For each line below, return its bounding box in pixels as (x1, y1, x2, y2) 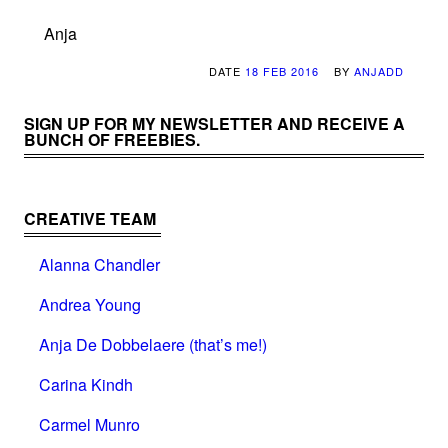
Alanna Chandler (39, 252, 160, 276)
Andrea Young (39, 292, 141, 316)
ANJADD (354, 62, 404, 79)
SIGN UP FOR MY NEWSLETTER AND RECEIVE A (24, 111, 405, 135)
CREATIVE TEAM (24, 206, 156, 230)
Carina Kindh (39, 372, 133, 396)
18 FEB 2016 (245, 62, 319, 79)
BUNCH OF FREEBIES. (24, 127, 200, 151)
